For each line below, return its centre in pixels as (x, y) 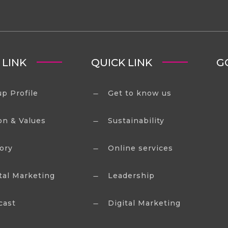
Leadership (131, 175)
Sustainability (136, 120)
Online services (140, 148)
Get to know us (139, 93)
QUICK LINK (121, 62)
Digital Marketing (144, 203)
